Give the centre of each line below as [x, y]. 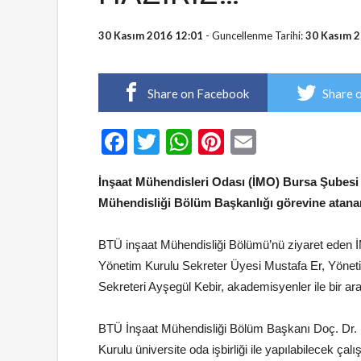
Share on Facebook [198, 93]
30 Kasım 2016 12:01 [151, 35]
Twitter [198, 142]
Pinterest [275, 142]
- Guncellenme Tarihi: [254, 35]
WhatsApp [251, 142]
